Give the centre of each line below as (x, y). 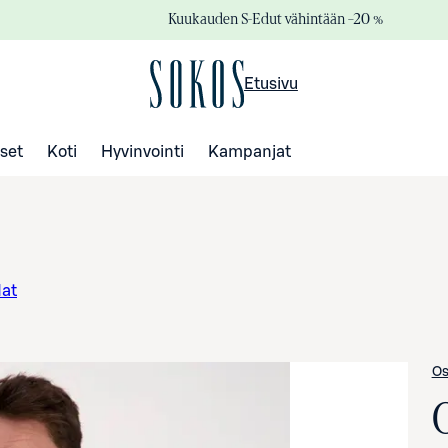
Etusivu (270, 83)
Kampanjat (249, 151)
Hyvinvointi (142, 151)
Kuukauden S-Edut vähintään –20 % (275, 18)
